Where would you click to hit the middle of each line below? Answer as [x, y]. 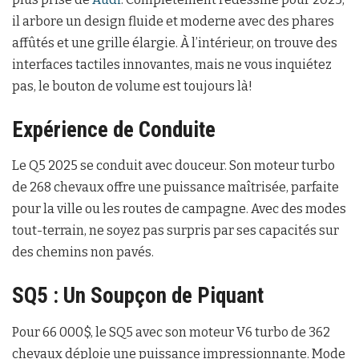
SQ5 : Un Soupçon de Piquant [138, 296]
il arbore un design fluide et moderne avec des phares [173, 22]
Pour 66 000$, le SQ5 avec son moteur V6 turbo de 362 [171, 332]
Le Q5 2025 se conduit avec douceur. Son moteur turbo [173, 166]
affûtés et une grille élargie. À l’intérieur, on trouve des [175, 43]
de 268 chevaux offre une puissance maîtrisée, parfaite [175, 188]
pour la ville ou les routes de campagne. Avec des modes [179, 209]
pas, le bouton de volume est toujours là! [132, 87]
